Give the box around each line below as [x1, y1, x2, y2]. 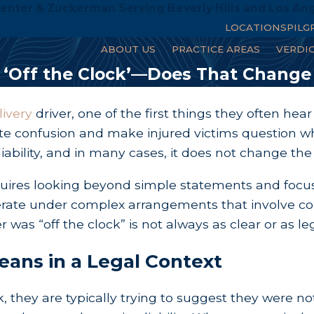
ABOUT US [101, 43, 156, 55]
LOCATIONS [225, 21, 287, 33]
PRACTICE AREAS [172, 43, 261, 55]
